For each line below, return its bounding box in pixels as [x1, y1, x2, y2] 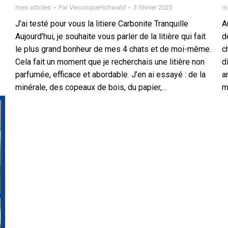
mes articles [15, 4, 51, 11]
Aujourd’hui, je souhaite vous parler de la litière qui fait [15, 32, 206, 41]
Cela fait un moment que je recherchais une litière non [15, 57, 205, 67]
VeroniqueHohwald [69, 4, 126, 11]
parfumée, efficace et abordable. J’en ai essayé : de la [15, 70, 206, 79]
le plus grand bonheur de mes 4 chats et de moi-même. [15, 44, 211, 54]
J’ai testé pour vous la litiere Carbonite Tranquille [15, 19, 188, 28]
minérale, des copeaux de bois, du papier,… [15, 82, 167, 92]
